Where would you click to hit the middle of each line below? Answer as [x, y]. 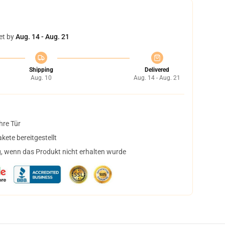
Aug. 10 [41, 78]
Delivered [157, 70]
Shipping [41, 70]
